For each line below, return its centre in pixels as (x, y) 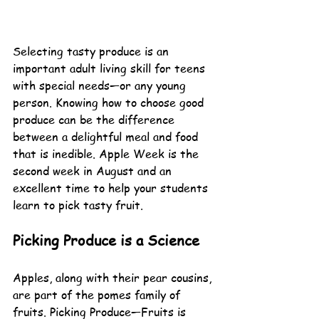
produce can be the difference (95, 119)
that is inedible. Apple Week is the (108, 153)
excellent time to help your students (112, 188)
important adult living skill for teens (111, 68)
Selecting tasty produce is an (93, 51)
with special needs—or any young (101, 85)
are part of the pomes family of (98, 294)
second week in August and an (94, 171)
